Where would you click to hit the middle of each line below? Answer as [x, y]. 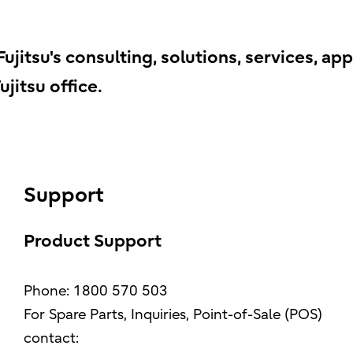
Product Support [93, 241]
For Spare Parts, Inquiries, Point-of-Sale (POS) [173, 315]
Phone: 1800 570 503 [96, 291]
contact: [52, 338]
